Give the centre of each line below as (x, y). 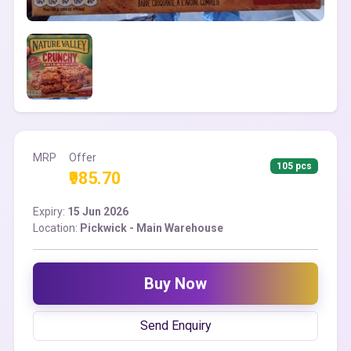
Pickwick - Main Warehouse (152, 228)
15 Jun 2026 (98, 212)
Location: (56, 228)
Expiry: (50, 212)
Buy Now (175, 284)
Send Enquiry (175, 326)
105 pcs (295, 166)
